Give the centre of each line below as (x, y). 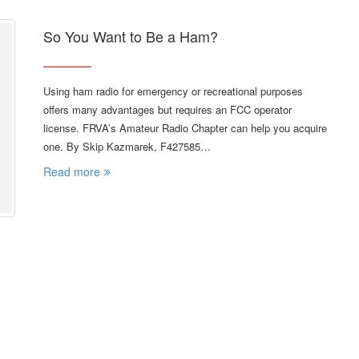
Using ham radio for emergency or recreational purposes (173, 91)
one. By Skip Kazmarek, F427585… (127, 147)
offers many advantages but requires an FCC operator (167, 110)
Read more (72, 172)
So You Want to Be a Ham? (131, 36)
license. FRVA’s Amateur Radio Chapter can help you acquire (185, 128)
